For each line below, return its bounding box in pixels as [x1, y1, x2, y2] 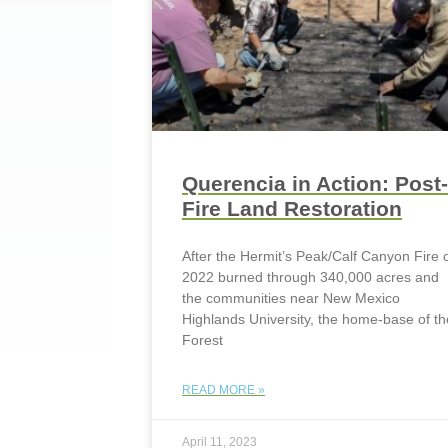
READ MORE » [182, 382, 265, 397]
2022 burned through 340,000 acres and [182, 268, 439, 285]
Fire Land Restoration [182, 196, 402, 220]
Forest [182, 331, 223, 348]
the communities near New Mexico [182, 289, 400, 306]
